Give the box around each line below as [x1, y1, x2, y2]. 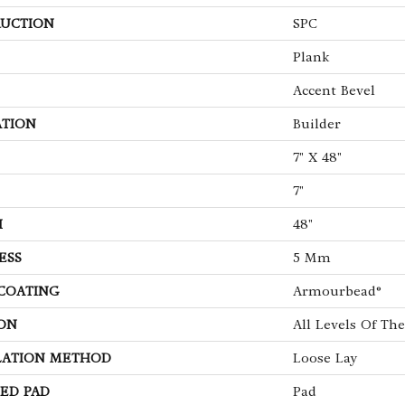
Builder [293, 115, 341, 132]
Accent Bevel [293, 81, 375, 99]
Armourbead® [293, 282, 381, 299]
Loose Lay [293, 349, 357, 366]
